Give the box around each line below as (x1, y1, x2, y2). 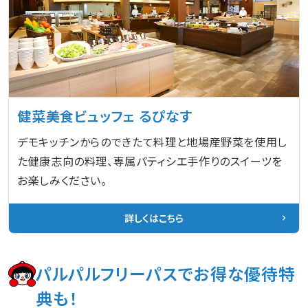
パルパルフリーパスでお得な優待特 (36, 261, 296, 285)
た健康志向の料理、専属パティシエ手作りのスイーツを (17, 152, 283, 169)
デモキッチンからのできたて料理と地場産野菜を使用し (17, 133, 288, 150)
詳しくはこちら (124, 210, 184, 225)
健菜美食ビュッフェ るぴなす (17, 105, 193, 126)
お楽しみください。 (17, 171, 107, 188)
